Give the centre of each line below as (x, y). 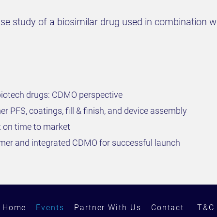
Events (50, 207)
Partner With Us (108, 207)
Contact (168, 207)
